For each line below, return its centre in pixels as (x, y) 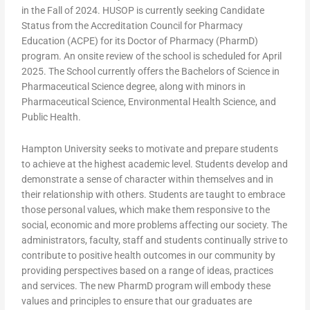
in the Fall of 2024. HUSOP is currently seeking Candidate (143, 10)
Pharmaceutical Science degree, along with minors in (134, 86)
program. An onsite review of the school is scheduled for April (152, 56)
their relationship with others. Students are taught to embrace (154, 194)
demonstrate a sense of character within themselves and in (148, 179)
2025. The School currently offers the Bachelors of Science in (151, 71)
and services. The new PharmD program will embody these (146, 285)
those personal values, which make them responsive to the (146, 209)
